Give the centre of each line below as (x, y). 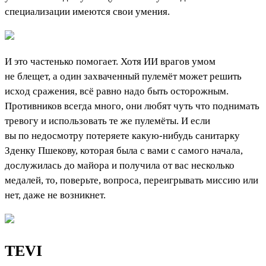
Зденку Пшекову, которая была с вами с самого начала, (124, 150)
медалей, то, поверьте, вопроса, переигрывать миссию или (132, 180)
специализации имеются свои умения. (87, 11)
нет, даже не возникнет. (55, 195)
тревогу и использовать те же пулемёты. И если (107, 121)
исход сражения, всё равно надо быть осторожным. (117, 91)
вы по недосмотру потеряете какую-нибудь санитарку (122, 135)
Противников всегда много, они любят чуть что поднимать (132, 106)
